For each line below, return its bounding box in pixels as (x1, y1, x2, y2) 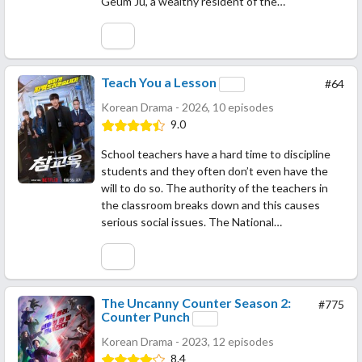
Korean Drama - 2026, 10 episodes (101, 99, 274, 114)
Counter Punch (101, 309, 190, 325)
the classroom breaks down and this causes (101, 197, 320, 212)
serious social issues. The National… (101, 214, 282, 229)
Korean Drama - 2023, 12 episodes (101, 334, 274, 348)
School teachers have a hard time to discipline (101, 146, 330, 161)
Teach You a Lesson (101, 74, 217, 90)
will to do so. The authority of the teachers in (101, 180, 328, 195)
